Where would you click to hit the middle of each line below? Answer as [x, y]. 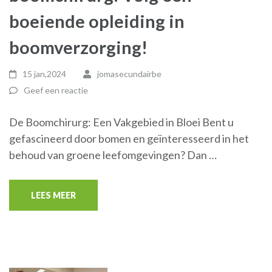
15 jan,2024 [45, 74]
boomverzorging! [78, 47]
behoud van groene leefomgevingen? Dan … [113, 155]
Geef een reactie [56, 90]
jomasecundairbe [129, 74]
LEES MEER [53, 195]
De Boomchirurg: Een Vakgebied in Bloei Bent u [121, 122]
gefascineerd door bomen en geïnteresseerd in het [129, 138]
